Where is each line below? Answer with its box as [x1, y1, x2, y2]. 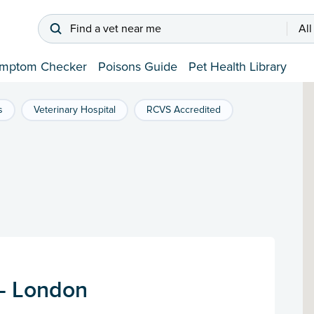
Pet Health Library [189, 59, 287, 75]
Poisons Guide [98, 59, 177, 75]
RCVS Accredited [146, 104, 221, 116]
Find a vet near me [70, 22, 161, 36]
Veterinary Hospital [34, 104, 116, 116]
